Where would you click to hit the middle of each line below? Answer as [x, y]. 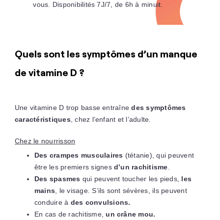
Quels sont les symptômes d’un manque [106, 54]
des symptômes [159, 107]
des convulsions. [100, 202]
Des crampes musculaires [79, 155]
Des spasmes [57, 179]
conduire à [52, 202]
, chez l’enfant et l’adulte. [111, 119]
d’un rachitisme [141, 167]
